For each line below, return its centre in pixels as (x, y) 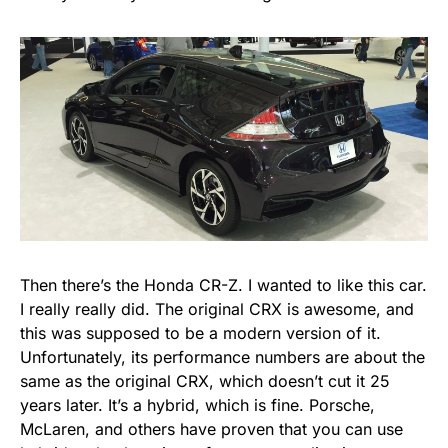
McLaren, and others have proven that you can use (211, 429)
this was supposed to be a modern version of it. (200, 333)
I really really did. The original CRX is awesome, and (217, 309)
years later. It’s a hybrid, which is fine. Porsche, (197, 405)
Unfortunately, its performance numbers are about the (222, 357)
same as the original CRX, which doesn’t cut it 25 (205, 381)
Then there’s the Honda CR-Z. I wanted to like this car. (223, 285)
